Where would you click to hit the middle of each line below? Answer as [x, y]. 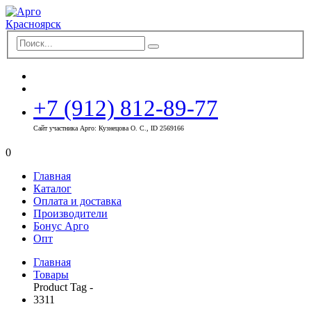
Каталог [52, 188]
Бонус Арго [61, 226]
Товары [51, 274]
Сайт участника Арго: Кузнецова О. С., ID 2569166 [109, 128]
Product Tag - [63, 287]
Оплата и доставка [77, 201]
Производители [70, 213]
